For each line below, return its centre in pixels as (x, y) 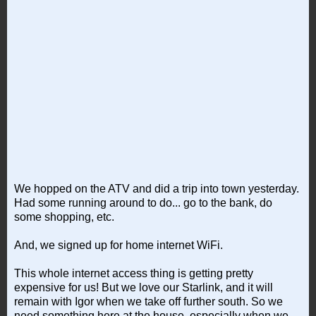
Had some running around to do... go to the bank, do (143, 202)
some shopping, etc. (64, 217)
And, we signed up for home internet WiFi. (119, 245)
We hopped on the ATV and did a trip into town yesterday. (157, 188)
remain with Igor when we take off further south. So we (148, 301)
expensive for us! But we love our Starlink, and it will (144, 287)
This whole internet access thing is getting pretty (134, 273)
